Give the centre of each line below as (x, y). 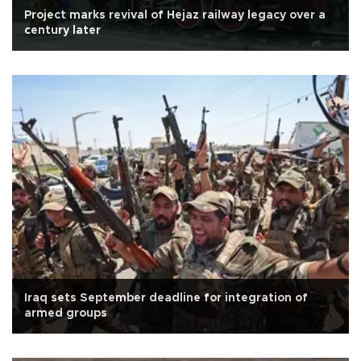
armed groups (66, 314)
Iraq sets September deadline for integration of (166, 299)
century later (62, 31)
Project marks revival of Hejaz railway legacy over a (175, 16)
